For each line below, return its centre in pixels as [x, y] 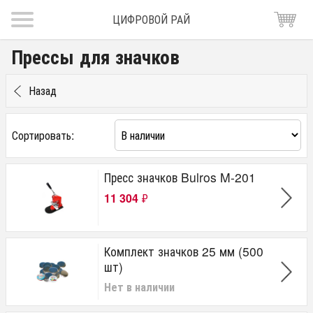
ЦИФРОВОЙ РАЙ [151, 19]
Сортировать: [43, 135]
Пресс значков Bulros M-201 [180, 177]
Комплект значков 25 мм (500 [184, 251]
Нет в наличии [139, 286]
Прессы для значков [95, 56]
